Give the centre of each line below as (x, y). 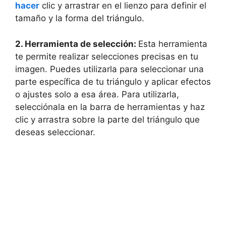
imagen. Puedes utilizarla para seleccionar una (109, 69)
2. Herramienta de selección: (77, 44)
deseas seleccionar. (55, 132)
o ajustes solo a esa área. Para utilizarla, (97, 94)
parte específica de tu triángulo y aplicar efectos (113, 81)
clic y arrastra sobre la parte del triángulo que (107, 119)
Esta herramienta (173, 44)
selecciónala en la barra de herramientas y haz (110, 107)
